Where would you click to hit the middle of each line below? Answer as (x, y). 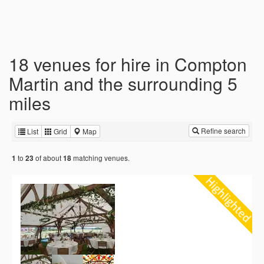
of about (48, 158)
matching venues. (100, 158)
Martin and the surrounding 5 (123, 83)
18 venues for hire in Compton (128, 64)
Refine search (222, 131)
